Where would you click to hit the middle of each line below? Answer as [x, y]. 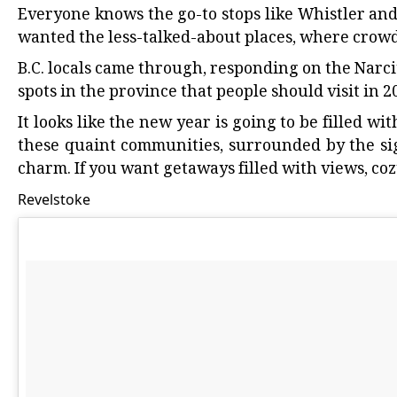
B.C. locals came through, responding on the [187, 70]
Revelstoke [54, 200]
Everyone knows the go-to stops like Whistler [191, 16]
